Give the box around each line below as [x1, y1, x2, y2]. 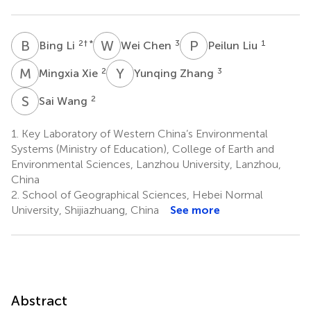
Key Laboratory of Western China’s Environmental [19, 126, 268, 140]
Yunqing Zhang [134, 66, 217, 80]
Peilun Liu [208, 38, 260, 52]
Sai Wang [39, 94, 90, 108]
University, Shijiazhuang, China [11, 203, 159, 217]
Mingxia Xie [39, 66, 101, 80]
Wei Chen [121, 38, 174, 52]
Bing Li [39, 38, 78, 52]
